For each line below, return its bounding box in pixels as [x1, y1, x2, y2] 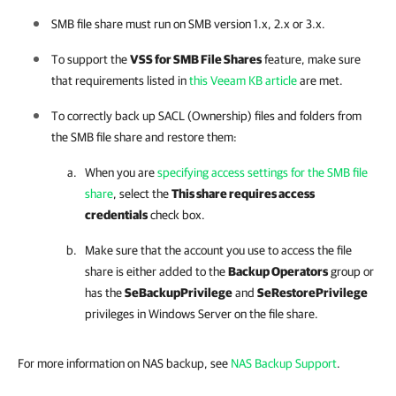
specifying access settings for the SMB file [157, 164, 368, 179]
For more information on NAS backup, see [18, 355, 231, 370]
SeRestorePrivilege [257, 285, 368, 300]
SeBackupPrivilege [125, 285, 232, 300]
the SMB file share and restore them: [51, 129, 237, 144]
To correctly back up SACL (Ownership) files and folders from [51, 108, 362, 123]
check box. [148, 207, 205, 222]
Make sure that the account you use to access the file [85, 242, 352, 257]
